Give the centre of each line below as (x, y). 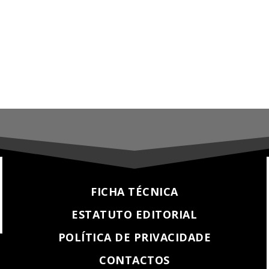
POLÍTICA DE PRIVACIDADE (134, 237)
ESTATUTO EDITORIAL (134, 215)
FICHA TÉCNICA (134, 192)
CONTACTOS (134, 260)
